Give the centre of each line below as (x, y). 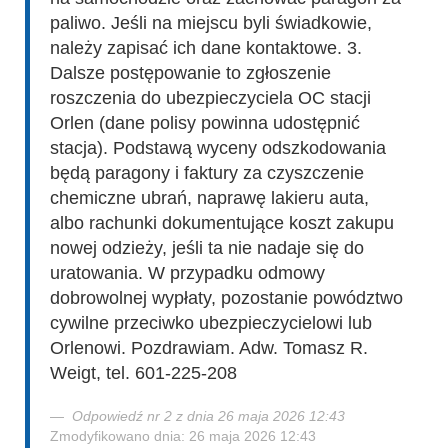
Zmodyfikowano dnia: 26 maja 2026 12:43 (183, 435)
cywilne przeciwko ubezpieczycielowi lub (211, 322)
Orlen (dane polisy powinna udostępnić (205, 122)
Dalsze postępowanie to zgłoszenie (190, 72)
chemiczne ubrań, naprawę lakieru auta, (209, 197)
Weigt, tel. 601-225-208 (143, 372)
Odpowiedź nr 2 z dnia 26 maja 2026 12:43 (208, 415)
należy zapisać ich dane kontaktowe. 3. (206, 47)
